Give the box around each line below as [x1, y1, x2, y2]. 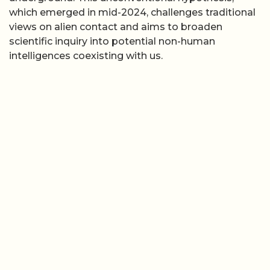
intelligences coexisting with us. [9, 50, 163, 61]
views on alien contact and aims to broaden [9, 21, 222, 33]
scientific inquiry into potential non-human [9, 36, 215, 47]
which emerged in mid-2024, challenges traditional [9, 7, 256, 18]
